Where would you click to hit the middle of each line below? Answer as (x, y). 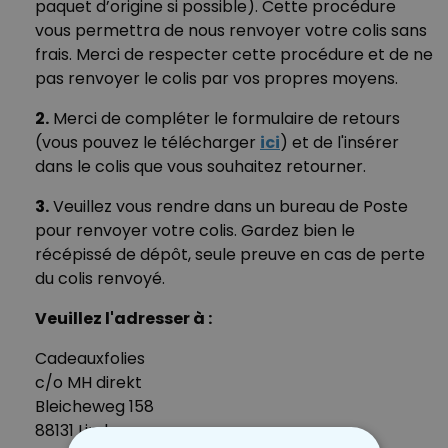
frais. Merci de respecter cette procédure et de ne (234, 54)
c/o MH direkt (88, 382)
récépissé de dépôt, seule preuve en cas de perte (230, 254)
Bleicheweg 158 (94, 406)
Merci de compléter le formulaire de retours (224, 118)
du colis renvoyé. (100, 278)
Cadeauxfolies (90, 358)
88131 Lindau (81, 430)
